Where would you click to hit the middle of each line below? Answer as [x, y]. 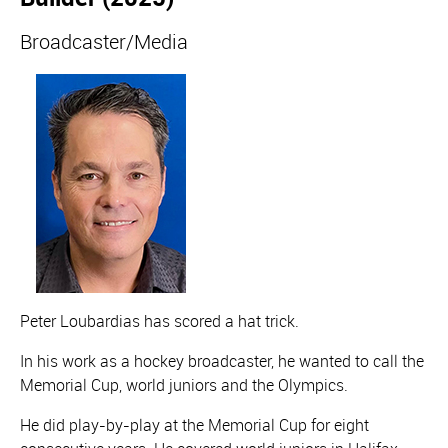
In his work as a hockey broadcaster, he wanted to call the [222, 361]
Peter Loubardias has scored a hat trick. [159, 321]
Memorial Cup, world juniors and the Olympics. [184, 385]
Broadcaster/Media [104, 41]
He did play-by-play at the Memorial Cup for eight [194, 425]
